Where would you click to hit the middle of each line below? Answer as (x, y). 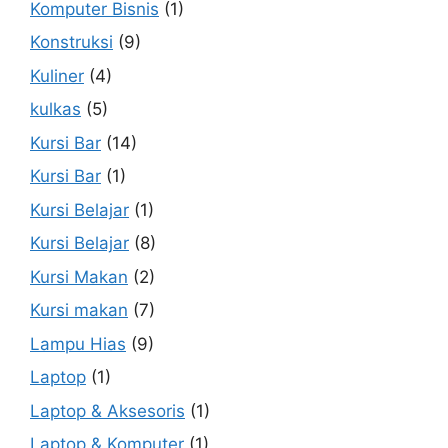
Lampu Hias (78, 343)
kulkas (55, 109)
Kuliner (57, 75)
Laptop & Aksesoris (107, 410)
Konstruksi (71, 42)
